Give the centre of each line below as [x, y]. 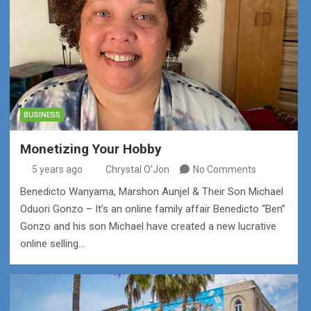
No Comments [224, 169]
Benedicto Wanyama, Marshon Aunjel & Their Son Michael [151, 191]
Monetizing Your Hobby [91, 149]
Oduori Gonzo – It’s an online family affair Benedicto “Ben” [152, 209]
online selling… [52, 243]
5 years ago [58, 169]
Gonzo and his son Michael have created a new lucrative [148, 226]
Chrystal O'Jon [137, 169]
